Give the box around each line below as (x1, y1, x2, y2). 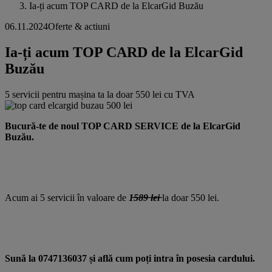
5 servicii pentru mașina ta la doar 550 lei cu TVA (5, 89, 195, 100)
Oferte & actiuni (48, 21, 110, 32)
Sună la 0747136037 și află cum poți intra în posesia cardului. (5, 253, 255, 263)
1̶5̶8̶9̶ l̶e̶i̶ (126, 192, 162, 203)
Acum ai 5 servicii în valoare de (5, 192, 126, 203)
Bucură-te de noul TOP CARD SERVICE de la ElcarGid (5, 120, 240, 131)
